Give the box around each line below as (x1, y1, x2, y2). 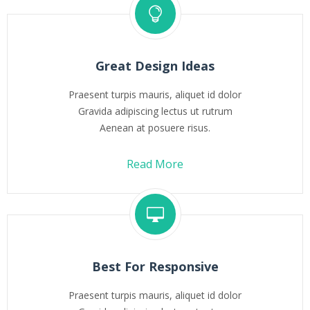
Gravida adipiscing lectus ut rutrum (77, 104, 232, 118)
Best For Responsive (91, 258, 219, 275)
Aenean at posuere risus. (100, 121, 210, 134)
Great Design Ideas (95, 57, 215, 74)
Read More (127, 156, 183, 172)
